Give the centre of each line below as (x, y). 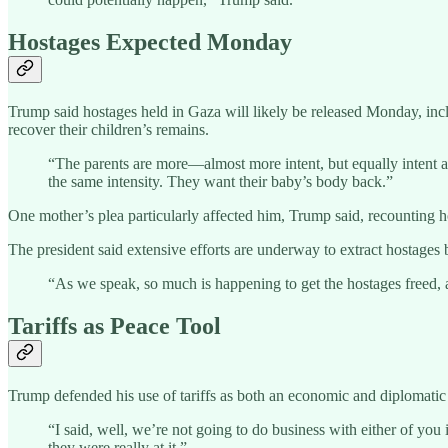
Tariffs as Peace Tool (114, 326)
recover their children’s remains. (108, 130)
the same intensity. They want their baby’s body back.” (220, 182)
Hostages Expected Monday (150, 42)
